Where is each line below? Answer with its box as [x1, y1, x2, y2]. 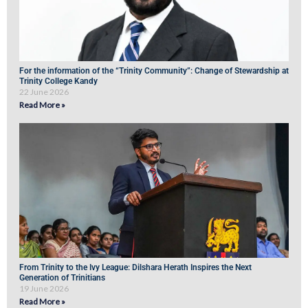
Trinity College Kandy [19, 76, 98, 87]
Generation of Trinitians [19, 273, 107, 283]
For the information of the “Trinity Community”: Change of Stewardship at [19, 66, 289, 76]
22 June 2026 [19, 87, 69, 98]
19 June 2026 [19, 283, 69, 294]
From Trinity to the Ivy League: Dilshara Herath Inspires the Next [19, 263, 252, 273]
